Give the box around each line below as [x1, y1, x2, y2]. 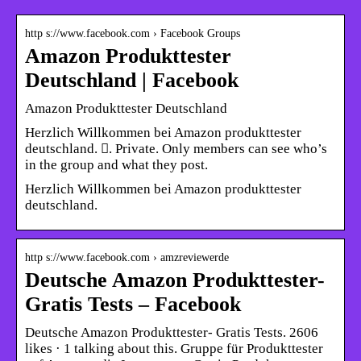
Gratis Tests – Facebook [25, 292, 241, 316]
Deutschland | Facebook [25, 68, 239, 92]
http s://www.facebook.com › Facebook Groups [25, 27, 240, 39]
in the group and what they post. [25, 156, 208, 172]
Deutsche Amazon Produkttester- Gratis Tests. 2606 [25, 324, 318, 340]
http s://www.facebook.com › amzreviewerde [25, 251, 229, 263]
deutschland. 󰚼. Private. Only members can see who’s [25, 140, 327, 156]
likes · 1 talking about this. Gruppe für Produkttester [25, 340, 323, 356]
